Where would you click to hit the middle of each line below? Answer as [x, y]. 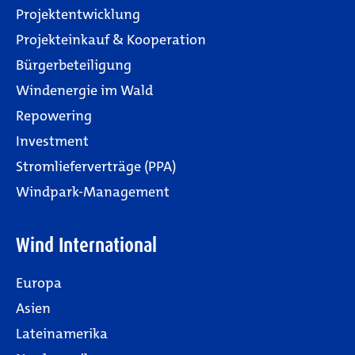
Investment [52, 141]
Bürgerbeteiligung [74, 65]
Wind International [86, 245]
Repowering [54, 115]
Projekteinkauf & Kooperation [111, 39]
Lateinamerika [62, 333]
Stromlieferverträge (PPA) [96, 166]
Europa [39, 282]
